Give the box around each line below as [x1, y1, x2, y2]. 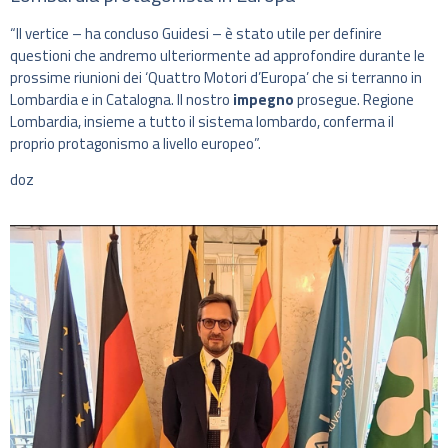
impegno [233, 87, 294, 111]
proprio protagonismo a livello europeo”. [10, 131, 261, 155]
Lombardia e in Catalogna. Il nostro [10, 87, 233, 111]
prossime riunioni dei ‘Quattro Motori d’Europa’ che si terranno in [10, 65, 422, 89]
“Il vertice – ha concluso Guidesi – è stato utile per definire [10, 21, 382, 45]
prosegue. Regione [294, 87, 414, 111]
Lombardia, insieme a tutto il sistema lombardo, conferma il [10, 109, 394, 133]
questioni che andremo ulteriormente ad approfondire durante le [10, 43, 425, 67]
